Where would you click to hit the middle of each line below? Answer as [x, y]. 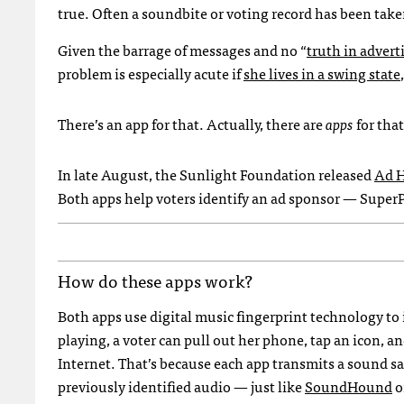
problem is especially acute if [151, 73]
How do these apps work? [155, 281]
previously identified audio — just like [181, 386]
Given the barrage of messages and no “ [182, 50]
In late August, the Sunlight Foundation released [216, 174]
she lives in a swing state [322, 73]
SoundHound [349, 386]
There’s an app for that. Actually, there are [192, 124]
